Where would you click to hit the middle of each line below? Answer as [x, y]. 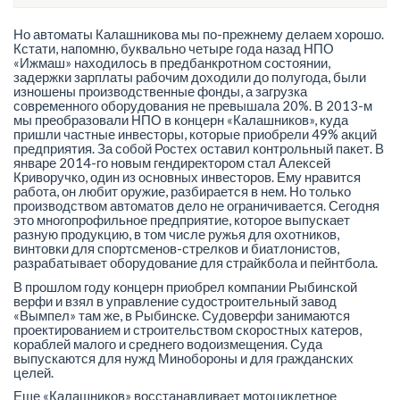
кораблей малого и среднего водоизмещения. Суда [168, 343]
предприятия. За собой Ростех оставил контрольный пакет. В [199, 148]
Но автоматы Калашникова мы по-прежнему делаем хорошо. [199, 34]
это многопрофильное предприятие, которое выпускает [182, 220]
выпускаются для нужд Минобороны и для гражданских [183, 358]
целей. [33, 372]
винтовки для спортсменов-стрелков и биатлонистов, [176, 248]
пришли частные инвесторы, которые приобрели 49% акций [195, 134]
